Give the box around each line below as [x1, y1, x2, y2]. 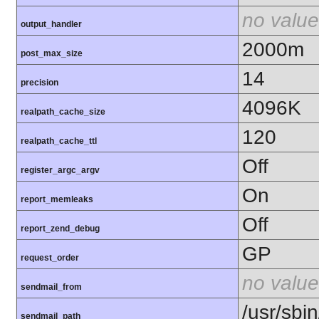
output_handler [21, 19, 82, 30]
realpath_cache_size [21, 107, 105, 117]
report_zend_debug [21, 224, 100, 234]
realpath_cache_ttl [21, 136, 97, 147]
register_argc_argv [21, 165, 100, 176]
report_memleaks [21, 194, 93, 205]
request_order [21, 253, 79, 263]
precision [21, 78, 58, 88]
